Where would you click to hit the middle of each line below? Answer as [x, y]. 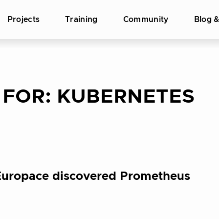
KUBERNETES [126, 97]
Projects [23, 20]
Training [81, 20]
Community [146, 20]
